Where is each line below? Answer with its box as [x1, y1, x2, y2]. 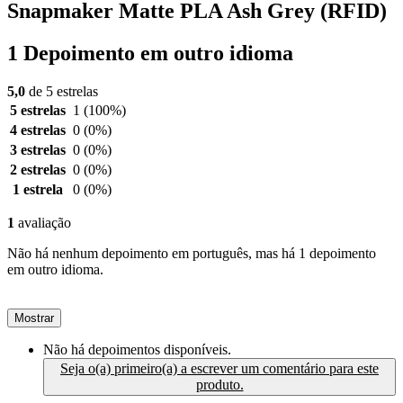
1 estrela [13, 181, 63, 197]
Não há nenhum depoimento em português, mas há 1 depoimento [7, 245, 376, 261]
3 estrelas [10, 141, 66, 157]
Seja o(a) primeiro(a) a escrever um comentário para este [60, 360, 379, 376]
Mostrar [14, 310, 54, 325]
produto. [195, 376, 244, 392]
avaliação [14, 214, 71, 230]
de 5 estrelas [25, 83, 98, 99]
